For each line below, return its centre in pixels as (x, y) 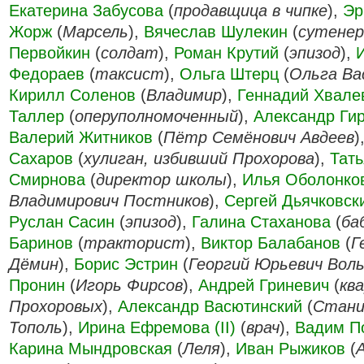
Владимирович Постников (109, 201)
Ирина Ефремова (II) (157, 327)
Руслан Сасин (62, 222)
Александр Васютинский (210, 306)
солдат (130, 53)
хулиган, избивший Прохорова (199, 158)
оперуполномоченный (156, 116)
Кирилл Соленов (72, 95)
